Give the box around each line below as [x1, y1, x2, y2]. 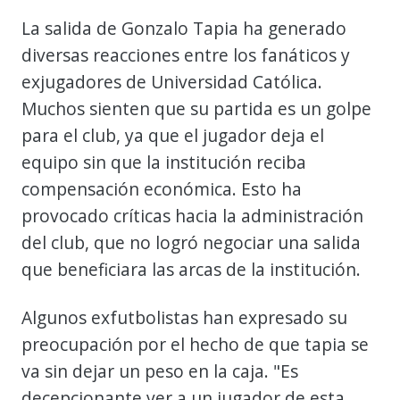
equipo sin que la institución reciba [21, 149, 306, 174]
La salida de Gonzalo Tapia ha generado [21, 15, 346, 40]
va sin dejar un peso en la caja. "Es [21, 358, 298, 383]
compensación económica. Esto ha [21, 176, 302, 201]
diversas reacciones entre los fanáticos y [21, 42, 350, 67]
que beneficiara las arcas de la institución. [21, 256, 361, 281]
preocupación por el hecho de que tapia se [21, 331, 369, 356]
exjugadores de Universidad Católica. [21, 69, 322, 94]
